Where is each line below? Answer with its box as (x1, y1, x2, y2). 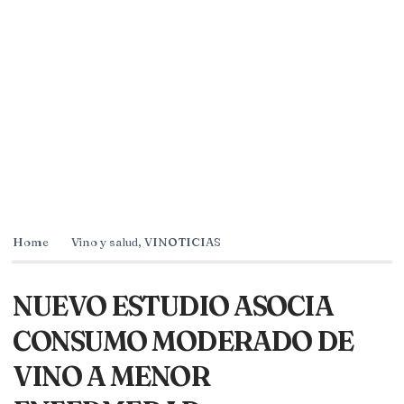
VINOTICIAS (144, 234, 221, 249)
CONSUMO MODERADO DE (13, 324, 353, 358)
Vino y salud (71, 234, 138, 249)
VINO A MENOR (13, 359, 209, 393)
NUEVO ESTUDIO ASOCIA (13, 289, 333, 323)
